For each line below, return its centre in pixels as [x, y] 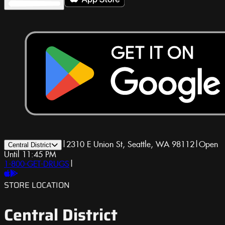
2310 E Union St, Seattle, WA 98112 [130, 145]
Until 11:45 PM [30, 155]
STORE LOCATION [37, 185]
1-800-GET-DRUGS [37, 165]
